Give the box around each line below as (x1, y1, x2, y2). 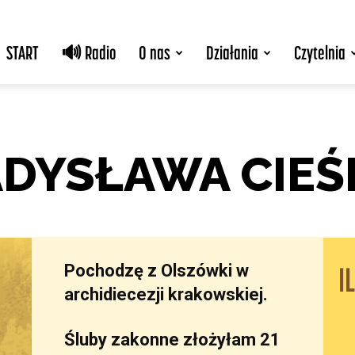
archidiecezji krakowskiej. (64, 284, 269, 304)
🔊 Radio (61, 42, 116, 63)
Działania (206, 42, 258, 63)
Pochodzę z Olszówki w (64, 260, 250, 281)
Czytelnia (294, 42, 345, 63)
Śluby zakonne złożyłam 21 (64, 329, 281, 349)
